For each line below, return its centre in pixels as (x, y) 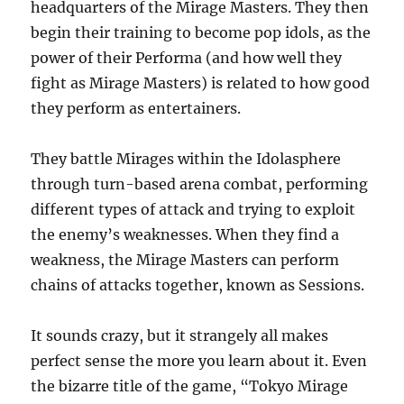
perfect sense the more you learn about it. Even (199, 360)
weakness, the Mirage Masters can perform (185, 259)
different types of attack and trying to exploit (193, 209)
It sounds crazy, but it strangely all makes (180, 335)
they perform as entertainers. (136, 108)
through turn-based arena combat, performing (200, 184)
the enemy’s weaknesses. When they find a (185, 234)
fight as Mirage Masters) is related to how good (201, 83)
